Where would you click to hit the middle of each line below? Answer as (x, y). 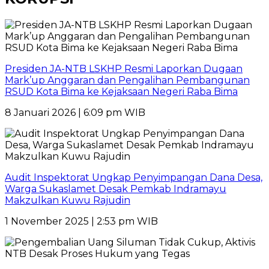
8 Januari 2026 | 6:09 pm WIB (75, 112)
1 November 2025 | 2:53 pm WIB (81, 221)
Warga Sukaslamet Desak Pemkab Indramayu (116, 189)
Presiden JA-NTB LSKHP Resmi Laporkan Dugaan (124, 68)
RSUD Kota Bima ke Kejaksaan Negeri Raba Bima (121, 91)
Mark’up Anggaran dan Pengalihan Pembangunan (127, 80)
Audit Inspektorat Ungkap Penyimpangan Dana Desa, (134, 177)
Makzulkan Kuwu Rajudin (68, 200)
